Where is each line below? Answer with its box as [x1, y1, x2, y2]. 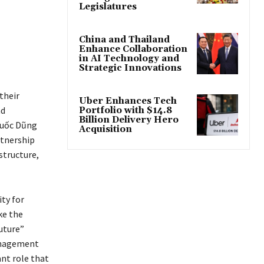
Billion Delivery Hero [79, 114, 179, 126]
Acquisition [79, 123, 132, 135]
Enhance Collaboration [79, 43, 187, 55]
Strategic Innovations [79, 62, 181, 74]
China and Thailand [79, 34, 170, 45]
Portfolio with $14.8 [79, 104, 172, 116]
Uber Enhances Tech [79, 95, 177, 107]
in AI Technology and [79, 52, 179, 64]
